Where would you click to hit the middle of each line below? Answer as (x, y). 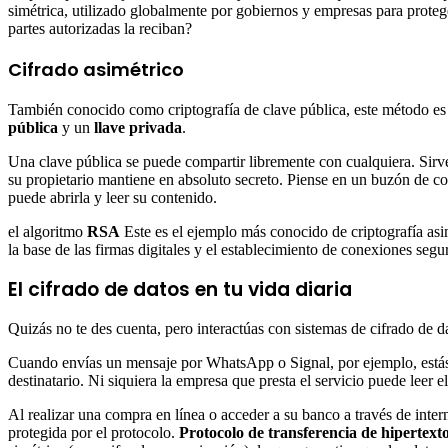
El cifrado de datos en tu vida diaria (180, 290)
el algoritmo (47, 232)
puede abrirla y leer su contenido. (112, 198)
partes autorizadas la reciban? (100, 29)
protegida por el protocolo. (93, 433)
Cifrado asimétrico (96, 70)
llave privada (138, 128)
